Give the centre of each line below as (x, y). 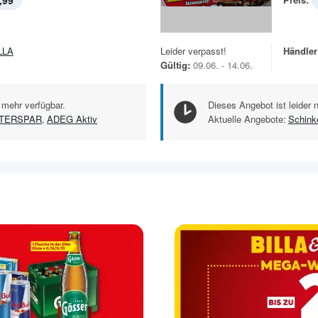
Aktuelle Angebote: (247, 119)
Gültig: (175, 65)
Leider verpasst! (193, 51)
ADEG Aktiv (72, 119)
